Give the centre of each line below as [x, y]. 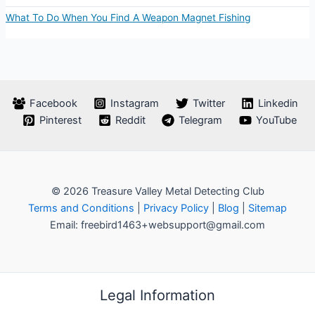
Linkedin [278, 104]
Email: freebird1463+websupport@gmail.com [157, 225]
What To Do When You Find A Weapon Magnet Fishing [128, 17]
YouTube [276, 121]
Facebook [53, 104]
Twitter [208, 104]
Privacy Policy [176, 208]
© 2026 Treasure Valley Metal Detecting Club [157, 192]
